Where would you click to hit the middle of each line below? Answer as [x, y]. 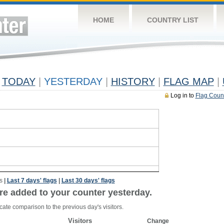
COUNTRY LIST [172, 20]
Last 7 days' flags [32, 180]
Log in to [183, 95]
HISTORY [133, 81]
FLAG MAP [188, 81]
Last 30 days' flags [88, 180]
